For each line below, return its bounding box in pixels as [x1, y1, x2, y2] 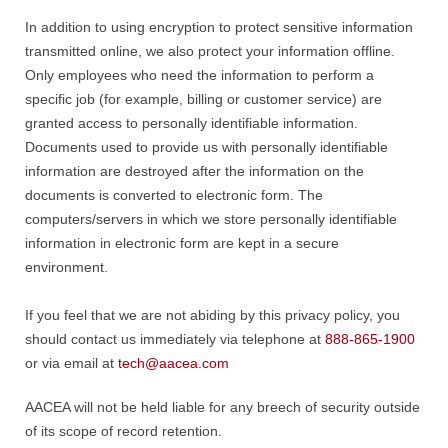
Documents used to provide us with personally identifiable [25, 139, 388, 155]
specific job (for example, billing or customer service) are [25, 91, 382, 107]
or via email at [25, 355, 118, 371]
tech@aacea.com [118, 355, 229, 371]
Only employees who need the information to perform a [25, 67, 374, 83]
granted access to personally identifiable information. [25, 115, 358, 131]
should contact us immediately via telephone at [25, 331, 325, 347]
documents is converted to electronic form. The [25, 187, 323, 203]
